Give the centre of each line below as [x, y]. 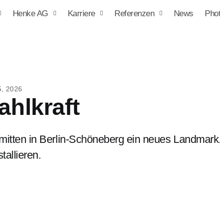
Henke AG [30, 13]
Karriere [81, 13]
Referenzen [135, 13]
